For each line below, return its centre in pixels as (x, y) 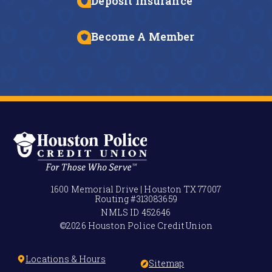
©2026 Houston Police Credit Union (136, 226)
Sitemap (167, 263)
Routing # (116, 199)
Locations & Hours (66, 259)
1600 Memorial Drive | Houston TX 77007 (136, 189)
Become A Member (143, 37)
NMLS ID (121, 212)
